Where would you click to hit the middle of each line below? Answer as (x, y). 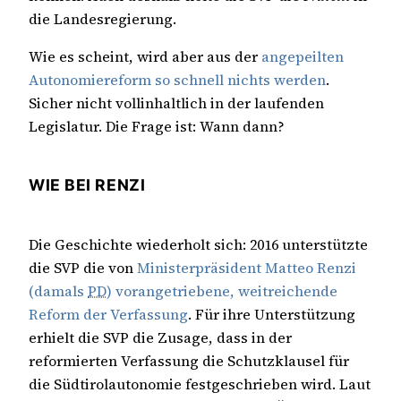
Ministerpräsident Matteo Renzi (247, 268)
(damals (58, 291)
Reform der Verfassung (108, 315)
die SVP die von (83, 268)
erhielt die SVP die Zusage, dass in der (160, 338)
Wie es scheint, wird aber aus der (145, 57)
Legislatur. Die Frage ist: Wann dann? (157, 127)
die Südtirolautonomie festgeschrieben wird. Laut (200, 384)
